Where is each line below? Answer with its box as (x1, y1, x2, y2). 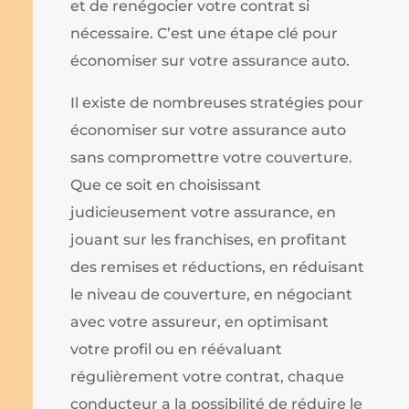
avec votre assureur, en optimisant (70, 312, 330, 330)
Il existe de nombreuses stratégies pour (70, 93, 364, 111)
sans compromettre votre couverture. (70, 148, 353, 166)
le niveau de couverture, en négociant (70, 285, 353, 303)
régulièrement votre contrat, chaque (70, 367, 345, 385)
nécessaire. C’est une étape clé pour (70, 24, 339, 42)
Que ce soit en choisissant (70, 175, 262, 194)
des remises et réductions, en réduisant (70, 257, 365, 276)
